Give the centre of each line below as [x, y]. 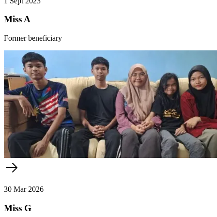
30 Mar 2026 [24, 189]
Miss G [18, 208]
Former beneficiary [33, 38]
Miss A [17, 19]
